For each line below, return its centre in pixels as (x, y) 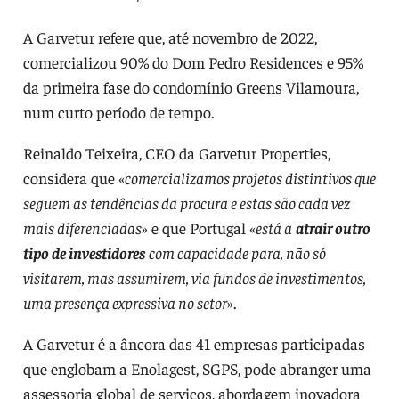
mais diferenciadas (82, 228)
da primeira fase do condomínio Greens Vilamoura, (191, 87)
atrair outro (333, 228)
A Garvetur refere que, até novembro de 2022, (170, 37)
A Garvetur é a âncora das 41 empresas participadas (194, 344)
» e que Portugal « (198, 228)
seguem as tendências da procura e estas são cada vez (186, 203)
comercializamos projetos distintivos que (250, 178)
